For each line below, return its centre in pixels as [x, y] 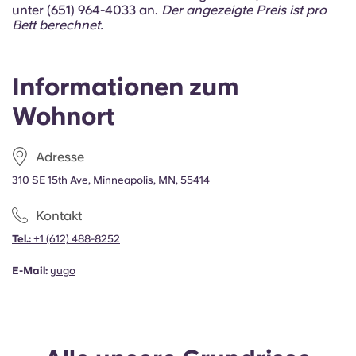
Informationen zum [126, 87]
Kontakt [59, 215]
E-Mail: [30, 271]
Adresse [60, 157]
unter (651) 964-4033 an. [87, 10]
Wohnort [64, 116]
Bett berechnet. [58, 25]
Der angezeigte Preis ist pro [244, 10]
